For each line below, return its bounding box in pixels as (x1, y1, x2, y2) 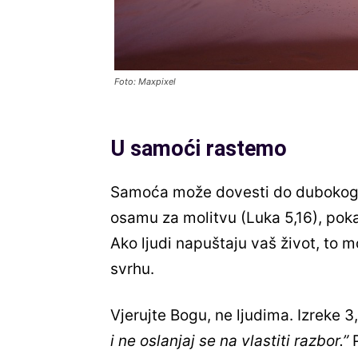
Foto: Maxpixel (114, 76, 176, 88)
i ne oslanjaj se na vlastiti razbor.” (110, 332, 348, 351)
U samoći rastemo (110, 136, 287, 162)
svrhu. (110, 260, 154, 279)
